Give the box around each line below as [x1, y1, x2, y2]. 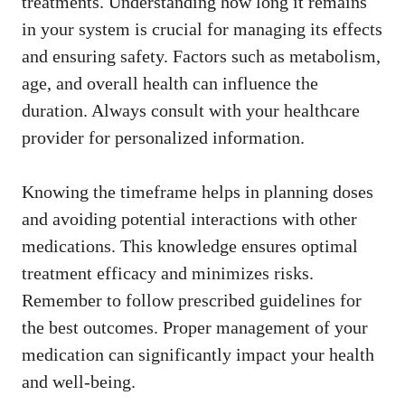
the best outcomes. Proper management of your [22, 316, 368, 337]
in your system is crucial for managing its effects [22, 18, 382, 39]
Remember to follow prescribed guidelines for [22, 289, 362, 310]
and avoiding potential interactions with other [22, 208, 357, 229]
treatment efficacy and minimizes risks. [22, 262, 314, 283]
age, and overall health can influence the [22, 72, 318, 93]
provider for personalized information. [22, 127, 305, 147]
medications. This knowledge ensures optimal [22, 235, 358, 256]
